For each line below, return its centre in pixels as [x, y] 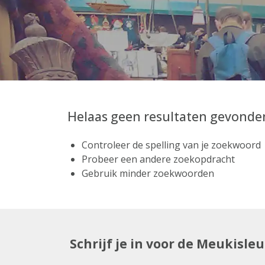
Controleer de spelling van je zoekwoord [171, 145]
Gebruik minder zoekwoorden [148, 173]
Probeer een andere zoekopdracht [158, 159]
